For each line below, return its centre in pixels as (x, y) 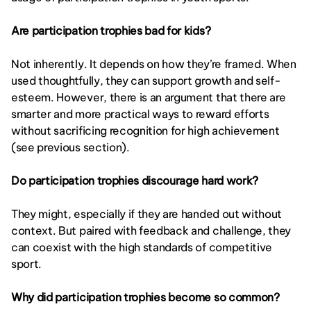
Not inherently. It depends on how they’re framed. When (154, 64)
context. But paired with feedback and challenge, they (151, 230)
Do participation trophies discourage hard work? (135, 180)
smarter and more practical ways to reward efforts (140, 114)
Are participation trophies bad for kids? (111, 31)
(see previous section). (72, 147)
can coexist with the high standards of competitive (142, 247)
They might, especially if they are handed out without (147, 214)
